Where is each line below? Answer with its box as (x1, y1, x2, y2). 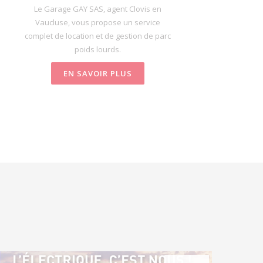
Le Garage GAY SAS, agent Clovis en (33, 3, 161, 14)
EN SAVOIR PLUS (63, 68, 132, 79)
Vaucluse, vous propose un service (35, 16, 160, 28)
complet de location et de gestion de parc (24, 30, 171, 41)
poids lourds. (74, 43, 121, 55)
